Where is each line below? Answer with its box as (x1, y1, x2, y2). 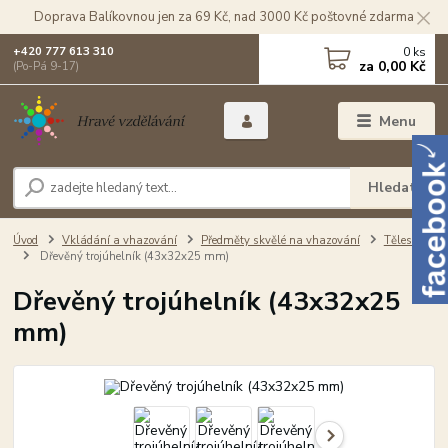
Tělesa (383, 232, 419, 248)
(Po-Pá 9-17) (13, 59, 80, 74)
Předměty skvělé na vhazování (200, 232, 360, 248)
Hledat (368, 177, 417, 197)
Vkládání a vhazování (62, 232, 177, 248)
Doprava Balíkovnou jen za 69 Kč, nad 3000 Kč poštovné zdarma (34, 7, 414, 26)
